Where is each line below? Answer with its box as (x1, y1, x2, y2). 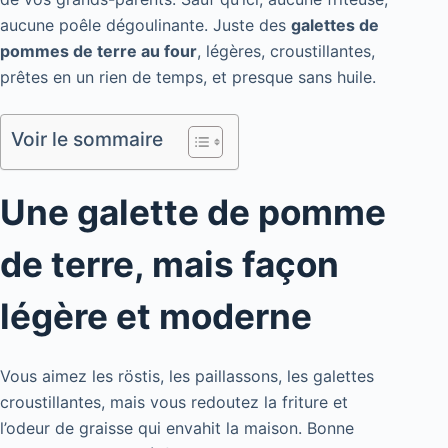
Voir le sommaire (11, 127, 163, 152)
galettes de (291, 15, 379, 36)
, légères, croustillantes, (197, 41, 375, 62)
